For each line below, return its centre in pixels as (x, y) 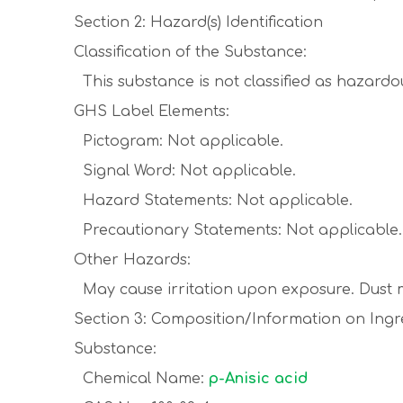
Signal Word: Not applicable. (185, 171)
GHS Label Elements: (152, 112)
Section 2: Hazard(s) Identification (198, 22)
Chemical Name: (141, 379)
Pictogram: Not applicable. (179, 141)
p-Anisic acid (258, 379)
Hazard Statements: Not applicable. (213, 201)
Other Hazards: (132, 260)
